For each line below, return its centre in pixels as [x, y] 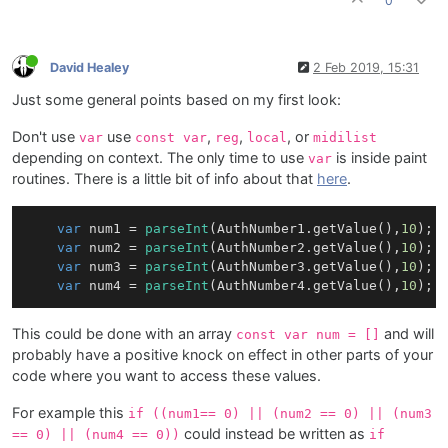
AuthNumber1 [260, 228]
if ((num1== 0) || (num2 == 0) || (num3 [280, 413]
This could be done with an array [124, 333]
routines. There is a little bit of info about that [164, 179]
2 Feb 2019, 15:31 [366, 67]
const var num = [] [308, 334]
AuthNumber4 [260, 285]
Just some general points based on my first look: [176, 100]
